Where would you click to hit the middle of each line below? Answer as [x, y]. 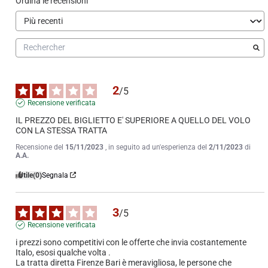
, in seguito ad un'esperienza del [157, 147]
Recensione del [40, 147]
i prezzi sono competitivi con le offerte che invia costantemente [131, 242]
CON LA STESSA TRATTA [61, 130]
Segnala [55, 175]
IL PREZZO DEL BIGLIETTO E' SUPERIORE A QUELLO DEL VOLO [133, 120]
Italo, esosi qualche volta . [63, 252]
